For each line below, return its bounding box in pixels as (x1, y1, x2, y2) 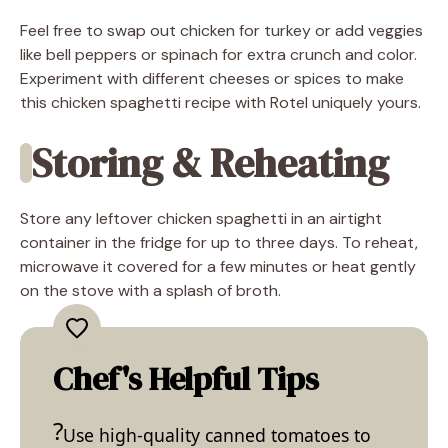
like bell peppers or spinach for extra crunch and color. (20, 43, 417, 65)
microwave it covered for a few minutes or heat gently (20, 255, 416, 277)
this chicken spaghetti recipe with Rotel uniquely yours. (20, 91, 421, 113)
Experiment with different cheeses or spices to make (20, 67, 404, 89)
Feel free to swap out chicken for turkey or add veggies (20, 19, 423, 41)
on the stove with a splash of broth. (20, 279, 281, 301)
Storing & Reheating (32, 135, 389, 190)
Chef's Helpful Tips (53, 356, 319, 401)
